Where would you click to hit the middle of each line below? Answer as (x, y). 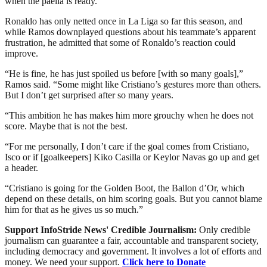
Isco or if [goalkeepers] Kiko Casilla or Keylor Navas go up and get (132, 157)
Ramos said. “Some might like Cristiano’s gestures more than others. (133, 84)
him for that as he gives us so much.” (74, 209)
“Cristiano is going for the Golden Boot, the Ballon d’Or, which (125, 188)
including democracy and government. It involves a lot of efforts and (133, 251)
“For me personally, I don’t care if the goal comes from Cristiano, (127, 146)
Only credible (225, 229)
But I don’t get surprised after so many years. (89, 95)
